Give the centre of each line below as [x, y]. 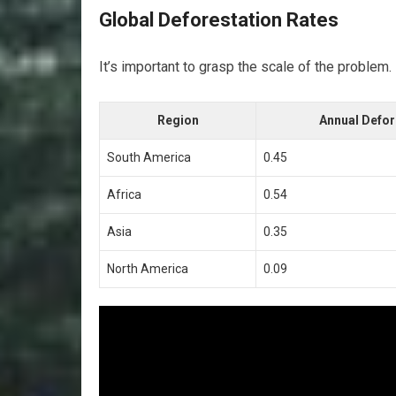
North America [148, 269]
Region [178, 120]
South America [149, 157]
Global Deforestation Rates [219, 20]
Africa [124, 194]
